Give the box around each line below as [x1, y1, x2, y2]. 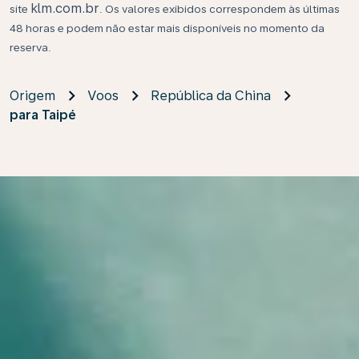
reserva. [10, 41, 54, 54]
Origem [10, 88, 55, 103]
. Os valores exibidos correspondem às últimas [99, 2, 340, 15]
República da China [151, 88, 271, 103]
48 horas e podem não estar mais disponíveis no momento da [10, 22, 325, 34]
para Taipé [10, 107, 76, 123]
